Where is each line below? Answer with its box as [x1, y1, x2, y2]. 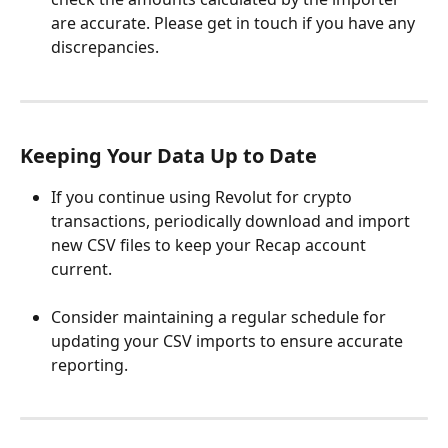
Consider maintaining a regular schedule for [51, 305, 390, 328]
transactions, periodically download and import [51, 209, 414, 232]
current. [51, 257, 112, 280]
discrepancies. [51, 36, 163, 59]
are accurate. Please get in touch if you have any [51, 12, 419, 35]
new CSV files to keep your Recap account [51, 233, 370, 256]
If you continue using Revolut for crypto [51, 185, 356, 208]
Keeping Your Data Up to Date [20, 141, 317, 169]
